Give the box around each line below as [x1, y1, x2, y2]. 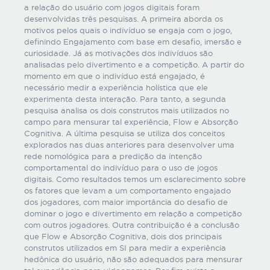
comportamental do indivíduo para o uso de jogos [24, 163, 218, 172]
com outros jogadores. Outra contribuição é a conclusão [24, 221, 239, 229]
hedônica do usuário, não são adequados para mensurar [24, 255, 242, 263]
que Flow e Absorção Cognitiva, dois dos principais [24, 232, 222, 240]
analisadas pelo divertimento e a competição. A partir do [24, 60, 244, 69]
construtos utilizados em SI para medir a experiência [24, 243, 226, 252]
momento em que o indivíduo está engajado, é [24, 72, 205, 80]
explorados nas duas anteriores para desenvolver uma [24, 140, 234, 149]
